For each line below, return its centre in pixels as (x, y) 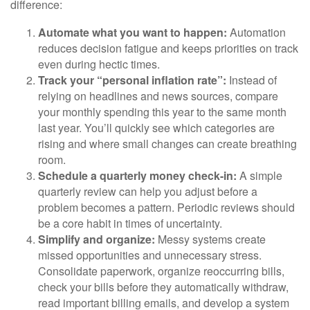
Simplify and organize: (97, 239)
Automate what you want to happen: (133, 33)
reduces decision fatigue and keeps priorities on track (168, 48)
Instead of (252, 80)
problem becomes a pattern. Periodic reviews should (166, 208)
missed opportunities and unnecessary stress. (150, 255)
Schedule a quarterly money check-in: (137, 176)
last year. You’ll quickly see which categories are (156, 128)
